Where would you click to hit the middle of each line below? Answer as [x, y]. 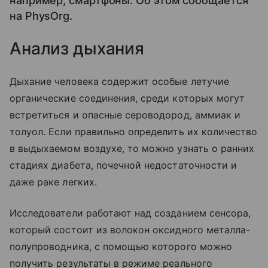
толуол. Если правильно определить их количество [134, 132]
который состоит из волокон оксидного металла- [130, 230]
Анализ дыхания [77, 48]
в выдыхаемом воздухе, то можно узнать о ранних [132, 148]
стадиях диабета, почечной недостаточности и [124, 165]
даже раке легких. [53, 182]
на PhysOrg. [41, 16]
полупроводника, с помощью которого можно [121, 246]
